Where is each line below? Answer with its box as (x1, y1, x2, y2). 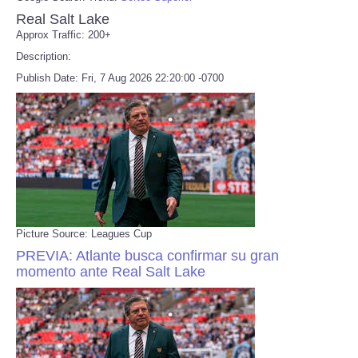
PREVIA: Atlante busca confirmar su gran (16, 247, 279, 264)
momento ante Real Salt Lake (16, 263, 205, 280)
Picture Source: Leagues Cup (16, 227, 152, 240)
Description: (16, 50, 71, 62)
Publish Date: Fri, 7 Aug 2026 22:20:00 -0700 (16, 71, 224, 84)
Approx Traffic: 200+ (16, 28, 111, 41)
